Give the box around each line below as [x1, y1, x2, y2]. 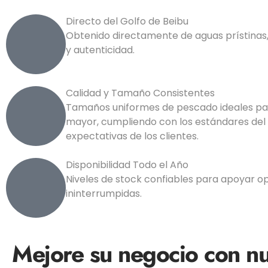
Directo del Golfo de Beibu [66, 14, 188, 29]
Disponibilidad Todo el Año [66, 158, 188, 172]
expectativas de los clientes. [66, 129, 199, 144]
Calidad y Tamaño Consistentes [66, 86, 215, 100]
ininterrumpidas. [66, 187, 142, 201]
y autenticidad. [66, 43, 135, 57]
